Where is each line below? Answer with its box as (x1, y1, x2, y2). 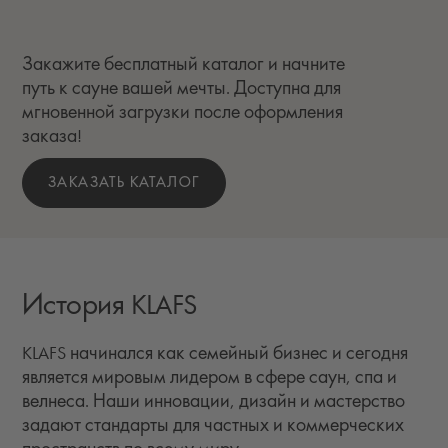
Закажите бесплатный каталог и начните (22, 54, 345, 76)
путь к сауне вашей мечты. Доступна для (22, 78, 341, 100)
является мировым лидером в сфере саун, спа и (22, 367, 397, 389)
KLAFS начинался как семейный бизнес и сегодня (22, 343, 408, 365)
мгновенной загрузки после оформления (22, 102, 343, 124)
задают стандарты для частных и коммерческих (22, 415, 404, 437)
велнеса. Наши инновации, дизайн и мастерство (22, 391, 405, 413)
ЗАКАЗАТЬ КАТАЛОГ (48, 174, 201, 192)
